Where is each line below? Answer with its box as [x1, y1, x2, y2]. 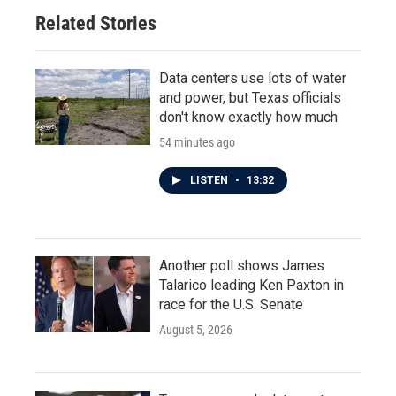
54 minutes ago [159, 135, 235, 150]
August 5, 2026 [159, 323, 232, 338]
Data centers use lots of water [159, 70, 346, 88]
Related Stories [35, 12, 156, 35]
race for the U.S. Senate [159, 296, 303, 314]
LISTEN [190, 174, 231, 187]
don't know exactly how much [159, 109, 338, 126]
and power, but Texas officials [159, 89, 341, 107]
